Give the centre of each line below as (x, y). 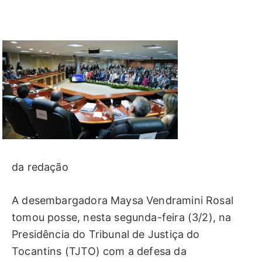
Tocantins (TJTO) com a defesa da (99, 251)
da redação (40, 167)
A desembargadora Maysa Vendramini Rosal (124, 200)
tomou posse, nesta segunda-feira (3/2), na (122, 217)
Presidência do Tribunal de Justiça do (106, 234)
